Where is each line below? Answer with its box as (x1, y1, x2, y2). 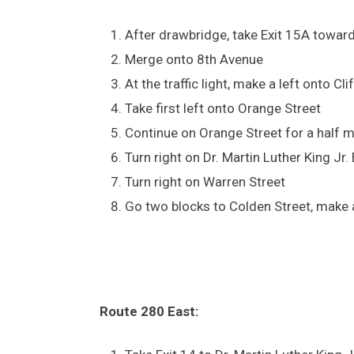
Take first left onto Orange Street (125, 100, 321, 116)
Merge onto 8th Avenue (125, 51, 269, 67)
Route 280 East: (100, 303, 198, 319)
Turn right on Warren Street (125, 173, 285, 190)
